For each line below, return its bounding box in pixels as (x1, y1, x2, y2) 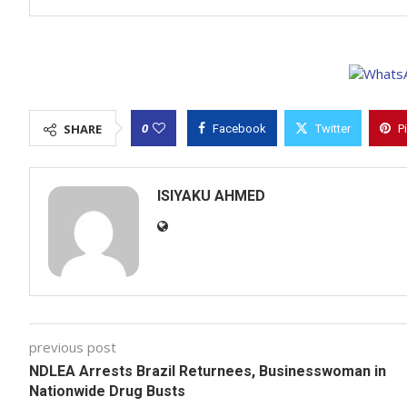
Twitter (315, 122, 351, 135)
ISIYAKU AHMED (157, 187, 265, 204)
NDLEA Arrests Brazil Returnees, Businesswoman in (29, 362, 386, 380)
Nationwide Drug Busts (29, 382, 185, 400)
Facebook (213, 122, 266, 135)
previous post (29, 338, 116, 356)
